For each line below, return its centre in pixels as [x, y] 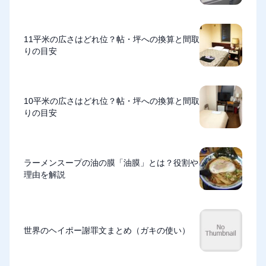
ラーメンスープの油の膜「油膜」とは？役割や [111, 163]
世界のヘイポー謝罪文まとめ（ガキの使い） [107, 230]
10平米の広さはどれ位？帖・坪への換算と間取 [112, 101]
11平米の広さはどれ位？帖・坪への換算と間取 [112, 39]
